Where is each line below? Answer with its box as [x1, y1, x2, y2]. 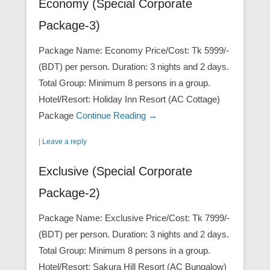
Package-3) [39, 19, 100, 33]
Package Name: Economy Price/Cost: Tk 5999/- [39, 45, 229, 56]
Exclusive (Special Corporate [39, 165, 192, 178]
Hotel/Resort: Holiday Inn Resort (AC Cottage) [39, 94, 220, 105]
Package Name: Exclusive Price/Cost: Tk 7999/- [39, 213, 230, 224]
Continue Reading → [76, 110, 157, 121]
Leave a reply [42, 137, 87, 146]
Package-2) [39, 186, 100, 200]
